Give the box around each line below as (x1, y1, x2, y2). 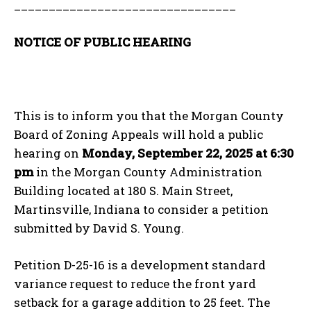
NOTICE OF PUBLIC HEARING (14, 33, 191, 50)
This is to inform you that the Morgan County (14, 107, 284, 124)
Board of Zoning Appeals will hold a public (14, 126, 263, 142)
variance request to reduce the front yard (14, 275, 256, 292)
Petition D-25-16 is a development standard (14, 256, 266, 273)
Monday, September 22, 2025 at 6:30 (82, 144, 294, 161)
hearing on (14, 144, 82, 161)
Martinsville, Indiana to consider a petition (14, 201, 269, 217)
